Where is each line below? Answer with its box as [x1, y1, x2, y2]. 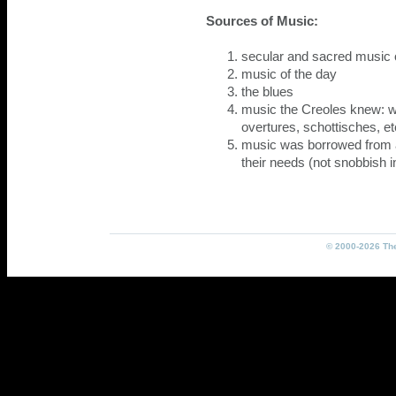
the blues [241, 85, 293, 99]
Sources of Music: [206, 14, 318, 28]
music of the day [241, 67, 337, 81]
